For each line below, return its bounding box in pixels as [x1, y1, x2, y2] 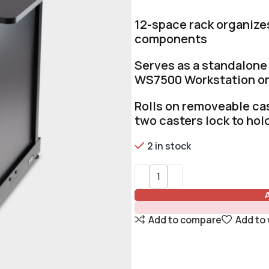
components [134, 31, 207, 47]
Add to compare [148, 213, 222, 226]
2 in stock [147, 139, 191, 153]
